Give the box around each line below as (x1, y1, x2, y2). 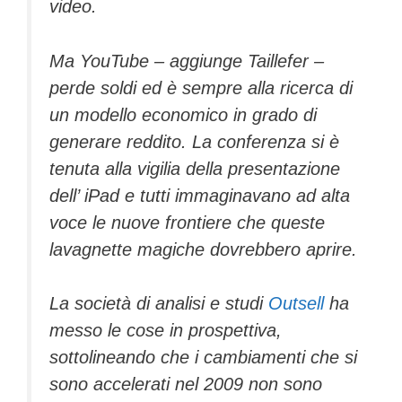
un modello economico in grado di (49, 104, 317, 125)
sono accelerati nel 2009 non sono (49, 374, 322, 395)
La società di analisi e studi (49, 293, 268, 314)
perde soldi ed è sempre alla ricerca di (49, 77, 353, 98)
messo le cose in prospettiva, (49, 320, 282, 341)
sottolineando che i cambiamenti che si (49, 347, 357, 368)
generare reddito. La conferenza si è (49, 131, 339, 152)
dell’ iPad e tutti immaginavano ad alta (49, 185, 350, 205)
